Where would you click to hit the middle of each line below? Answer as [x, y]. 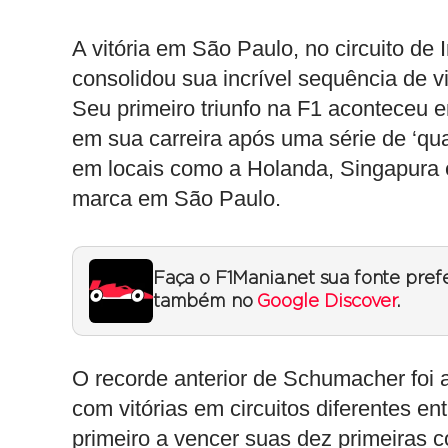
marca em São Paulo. [176, 198]
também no [205, 302]
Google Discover [327, 302]
